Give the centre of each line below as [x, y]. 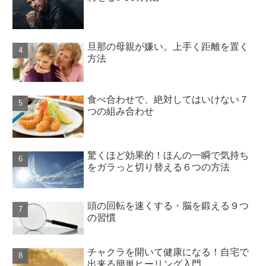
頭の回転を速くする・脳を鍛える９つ [168, 206]
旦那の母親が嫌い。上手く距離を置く [168, 47]
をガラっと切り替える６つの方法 [159, 167]
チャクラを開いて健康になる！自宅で [168, 252]
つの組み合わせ [121, 112]
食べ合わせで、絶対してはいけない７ [168, 100]
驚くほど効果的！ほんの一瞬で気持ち [168, 155]
